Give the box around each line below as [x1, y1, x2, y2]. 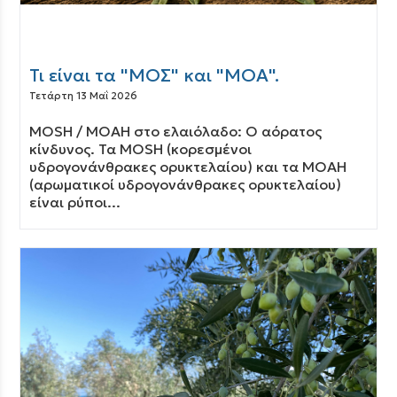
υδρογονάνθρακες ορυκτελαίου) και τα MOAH [29, 158, 347, 175]
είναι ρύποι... [29, 193, 121, 211]
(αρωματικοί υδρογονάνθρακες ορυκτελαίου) [29, 175, 342, 193]
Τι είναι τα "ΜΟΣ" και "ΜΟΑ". [29, 64, 280, 87]
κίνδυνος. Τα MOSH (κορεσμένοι [29, 140, 253, 158]
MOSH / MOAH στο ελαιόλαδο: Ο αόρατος [29, 122, 323, 140]
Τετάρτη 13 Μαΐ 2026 [29, 90, 138, 102]
